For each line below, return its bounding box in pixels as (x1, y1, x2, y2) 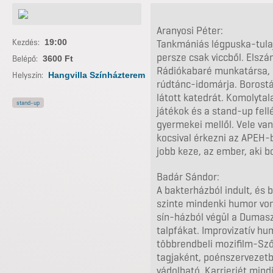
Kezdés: (12, 37, 40, 48)
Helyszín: (12, 70, 43, 80)
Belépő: (12, 54, 38, 64)
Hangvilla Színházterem (48, 70, 145, 80)
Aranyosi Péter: (157, 24, 223, 37)
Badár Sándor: (157, 170, 219, 183)
